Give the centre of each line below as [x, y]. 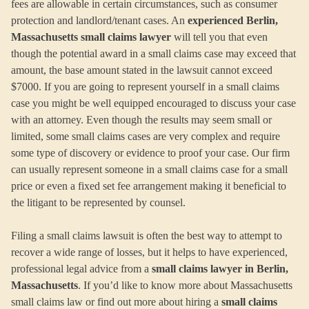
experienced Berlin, [233, 20]
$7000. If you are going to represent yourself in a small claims [145, 86]
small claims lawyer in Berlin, [220, 268]
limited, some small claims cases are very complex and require [146, 136]
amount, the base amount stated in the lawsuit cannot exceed [142, 70]
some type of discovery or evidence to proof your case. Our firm [150, 152]
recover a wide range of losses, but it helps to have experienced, [149, 252]
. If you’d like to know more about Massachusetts [185, 285]
